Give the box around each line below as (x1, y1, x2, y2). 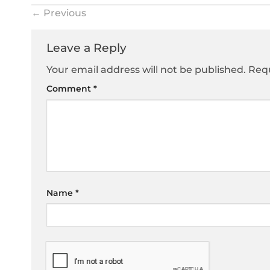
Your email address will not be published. (46, 64, 246, 76)
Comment (46, 83, 93, 95)
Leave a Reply (46, 40, 130, 55)
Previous (41, 7, 86, 19)
